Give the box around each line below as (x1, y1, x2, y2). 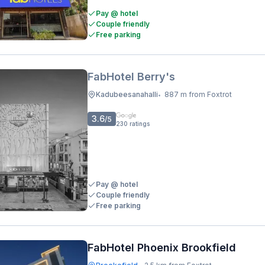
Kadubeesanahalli (96, 90, 158, 99)
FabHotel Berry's (88, 70, 175, 83)
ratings (130, 120, 150, 127)
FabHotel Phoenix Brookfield (88, 241, 236, 254)
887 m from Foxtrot (164, 90, 232, 99)
